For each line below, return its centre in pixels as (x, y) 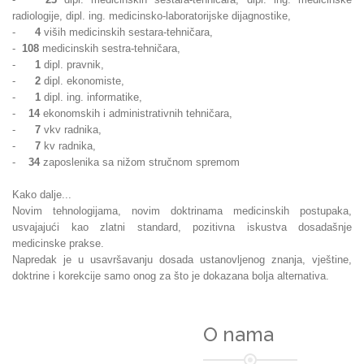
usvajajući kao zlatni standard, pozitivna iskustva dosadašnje (182, 227)
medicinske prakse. (58, 243)
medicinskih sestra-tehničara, (110, 48)
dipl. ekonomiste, (82, 81)
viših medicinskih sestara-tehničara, (127, 32)
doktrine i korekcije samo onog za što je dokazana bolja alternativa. (171, 276)
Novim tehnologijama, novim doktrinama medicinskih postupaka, (182, 211)
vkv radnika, (71, 130)
